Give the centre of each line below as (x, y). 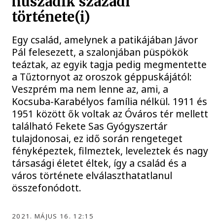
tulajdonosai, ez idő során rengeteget (97, 139)
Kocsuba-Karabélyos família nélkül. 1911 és (110, 102)
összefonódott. (47, 188)
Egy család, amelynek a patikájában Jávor (105, 40)
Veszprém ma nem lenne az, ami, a (90, 89)
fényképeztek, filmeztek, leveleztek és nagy (110, 151)
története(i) (51, 17)
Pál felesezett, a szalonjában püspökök (100, 52)
